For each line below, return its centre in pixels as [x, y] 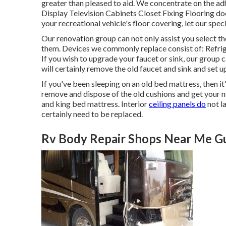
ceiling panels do [177, 104]
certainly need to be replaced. [92, 114]
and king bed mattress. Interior [95, 104]
